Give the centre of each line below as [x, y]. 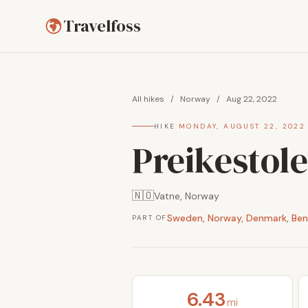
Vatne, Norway [187, 196]
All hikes [148, 99]
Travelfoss [102, 26]
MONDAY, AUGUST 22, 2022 [242, 126]
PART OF [150, 218]
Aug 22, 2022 [252, 99]
